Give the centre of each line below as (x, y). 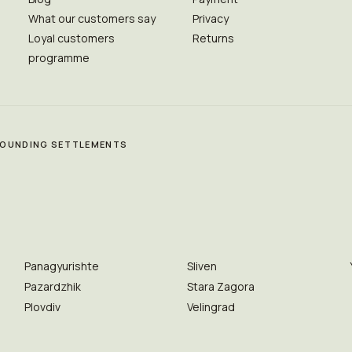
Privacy (210, 18)
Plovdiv (42, 307)
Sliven (202, 266)
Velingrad (211, 307)
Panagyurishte (61, 266)
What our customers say (92, 18)
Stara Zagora (220, 286)
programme (59, 58)
